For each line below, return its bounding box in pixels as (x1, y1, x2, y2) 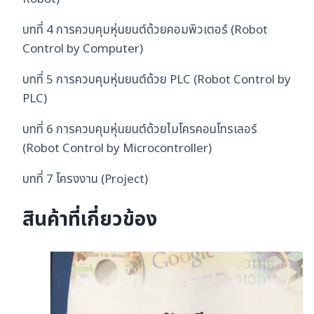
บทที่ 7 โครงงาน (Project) (22, 170, 148, 189)
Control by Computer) (22, 40, 143, 59)
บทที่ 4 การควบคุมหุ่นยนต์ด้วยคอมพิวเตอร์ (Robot (22, 21, 268, 40)
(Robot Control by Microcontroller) (22, 139, 212, 158)
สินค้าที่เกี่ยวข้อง (22, 205, 157, 235)
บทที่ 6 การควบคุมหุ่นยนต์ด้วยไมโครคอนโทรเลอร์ (22, 121, 257, 139)
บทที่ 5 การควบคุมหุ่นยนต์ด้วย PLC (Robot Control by (22, 71, 291, 90)
